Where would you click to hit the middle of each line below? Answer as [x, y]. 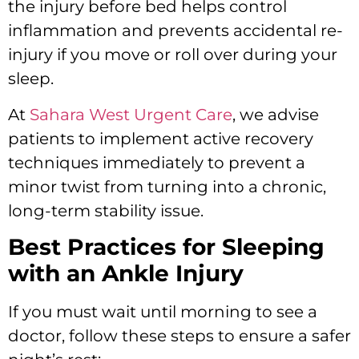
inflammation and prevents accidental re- [175, 31]
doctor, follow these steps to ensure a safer [179, 336]
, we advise [276, 114]
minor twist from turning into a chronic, [167, 186]
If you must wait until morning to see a [163, 312]
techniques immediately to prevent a [157, 162]
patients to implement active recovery [161, 138]
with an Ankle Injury [126, 274]
